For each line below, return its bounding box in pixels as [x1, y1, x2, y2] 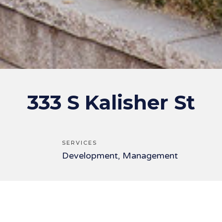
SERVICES [62, 139, 97, 146]
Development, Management [62, 150, 178, 161]
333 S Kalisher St [27, 90, 195, 114]
